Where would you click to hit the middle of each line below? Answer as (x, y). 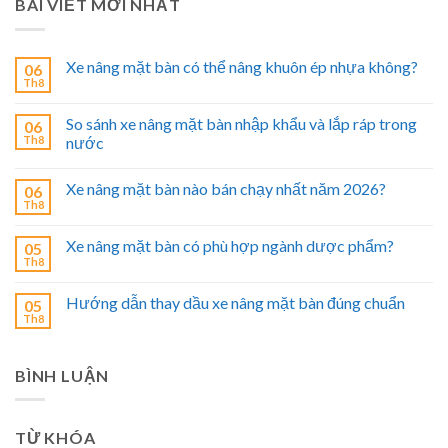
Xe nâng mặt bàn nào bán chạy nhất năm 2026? (226, 188)
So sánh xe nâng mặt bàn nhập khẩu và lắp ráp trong (241, 123)
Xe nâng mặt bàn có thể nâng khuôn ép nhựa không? (242, 66)
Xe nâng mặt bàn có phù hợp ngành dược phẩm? (230, 245)
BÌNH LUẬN (62, 375)
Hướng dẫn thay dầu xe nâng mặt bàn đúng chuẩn (235, 302)
